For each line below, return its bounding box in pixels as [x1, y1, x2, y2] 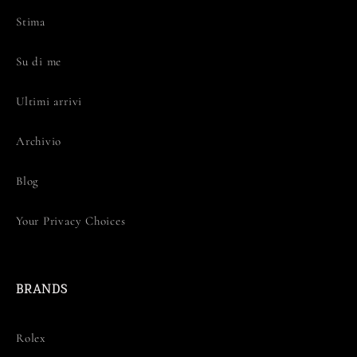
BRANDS [16, 278, 68, 300]
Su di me [16, 53, 62, 69]
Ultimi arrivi [16, 93, 83, 108]
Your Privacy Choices [16, 213, 126, 228]
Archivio [16, 133, 62, 148]
